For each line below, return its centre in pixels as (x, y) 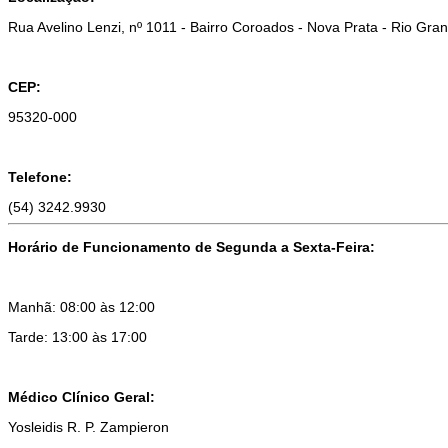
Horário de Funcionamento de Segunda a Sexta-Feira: (193, 246)
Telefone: (40, 176)
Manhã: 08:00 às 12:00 (81, 306)
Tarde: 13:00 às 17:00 (77, 336)
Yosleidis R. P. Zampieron (88, 426)
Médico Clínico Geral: (83, 396)
